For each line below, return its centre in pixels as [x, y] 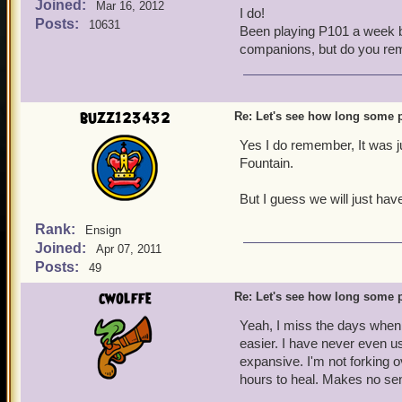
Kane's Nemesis [316, 67]
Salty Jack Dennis [341, 46]
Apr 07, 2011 [129, 249]
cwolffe [125, 299]
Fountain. [267, 163]
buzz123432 [125, 118]
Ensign [103, 230]
